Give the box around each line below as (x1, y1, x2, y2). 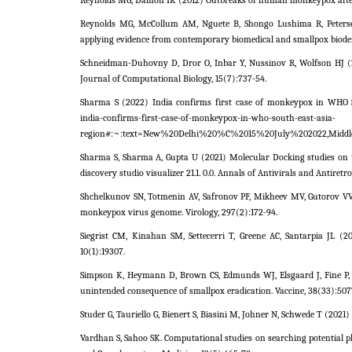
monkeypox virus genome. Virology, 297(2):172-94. (80, 207, 277, 218)
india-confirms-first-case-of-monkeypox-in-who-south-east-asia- (80, 112, 335, 123)
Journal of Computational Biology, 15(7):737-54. (80, 73, 266, 84)
